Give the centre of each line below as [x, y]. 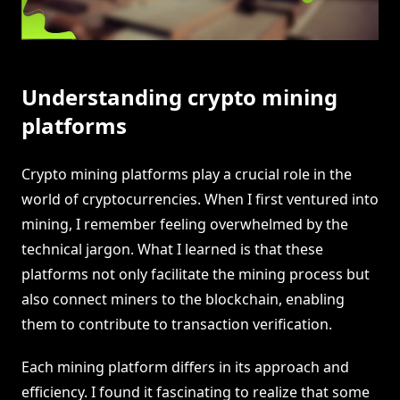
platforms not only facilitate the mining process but [196, 275]
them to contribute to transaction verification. [177, 325]
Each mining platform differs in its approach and [185, 367]
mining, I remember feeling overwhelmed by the [185, 225]
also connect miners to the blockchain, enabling [183, 300]
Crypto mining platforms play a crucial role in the [187, 175]
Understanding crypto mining [179, 97]
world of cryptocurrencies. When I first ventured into [200, 200]
